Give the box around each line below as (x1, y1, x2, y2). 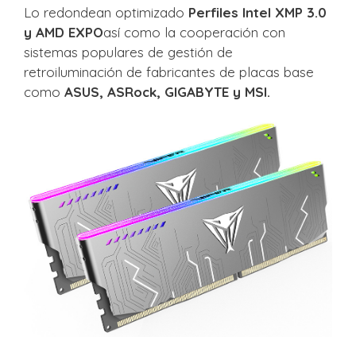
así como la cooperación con (103, 24, 285, 41)
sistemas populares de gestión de (24, 44, 233, 60)
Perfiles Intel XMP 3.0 (188, 4, 327, 21)
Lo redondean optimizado (24, 4, 188, 21)
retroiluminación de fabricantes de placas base (24, 64, 314, 80)
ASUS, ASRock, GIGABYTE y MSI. (64, 83, 270, 100)
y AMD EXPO (24, 24, 103, 41)
